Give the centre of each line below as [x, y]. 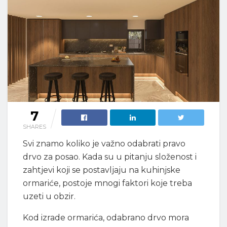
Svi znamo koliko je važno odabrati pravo [104, 143]
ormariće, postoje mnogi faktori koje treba [107, 183]
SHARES [34, 126]
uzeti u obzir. [49, 196]
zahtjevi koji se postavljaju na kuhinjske [102, 170]
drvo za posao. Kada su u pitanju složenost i [110, 157]
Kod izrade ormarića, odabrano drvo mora [106, 217]
